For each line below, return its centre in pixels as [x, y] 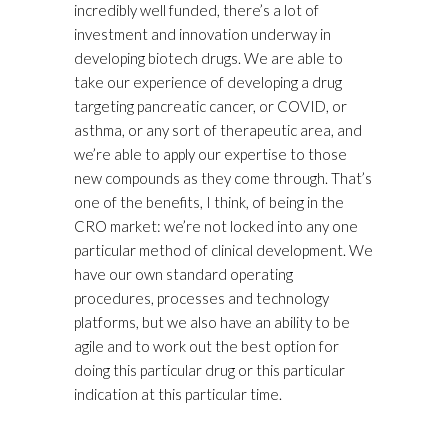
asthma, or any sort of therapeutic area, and [218, 130]
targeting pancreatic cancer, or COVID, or [210, 106]
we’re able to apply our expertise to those [210, 154]
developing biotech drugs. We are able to [208, 58]
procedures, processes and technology [201, 298]
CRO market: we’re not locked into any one [216, 226]
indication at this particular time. [178, 394]
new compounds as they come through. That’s [223, 178]
